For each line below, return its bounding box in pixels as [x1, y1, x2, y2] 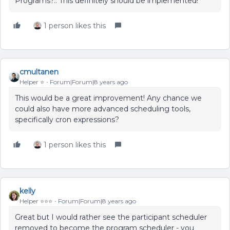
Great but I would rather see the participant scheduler [15, 213, 207, 222]
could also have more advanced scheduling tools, [15, 104, 190, 114]
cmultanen [20, 67, 59, 77]
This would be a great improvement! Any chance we [15, 93, 202, 103]
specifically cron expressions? [15, 115, 119, 125]
